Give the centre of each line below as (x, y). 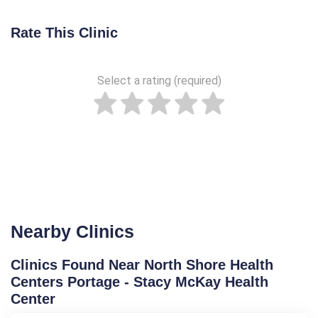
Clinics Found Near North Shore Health (142, 264)
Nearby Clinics (72, 231)
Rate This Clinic (64, 32)
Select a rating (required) (159, 80)
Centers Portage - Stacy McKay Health (139, 281)
